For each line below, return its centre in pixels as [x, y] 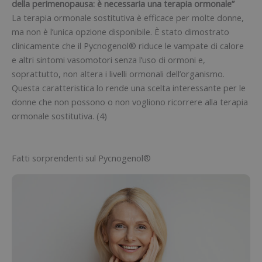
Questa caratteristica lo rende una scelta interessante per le [129, 88]
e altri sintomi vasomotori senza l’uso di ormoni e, [108, 60]
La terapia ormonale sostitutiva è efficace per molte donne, [128, 18]
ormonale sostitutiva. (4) [59, 116]
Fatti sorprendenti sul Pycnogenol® [81, 158]
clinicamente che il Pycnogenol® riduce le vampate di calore [128, 46]
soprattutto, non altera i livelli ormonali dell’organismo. [118, 74]
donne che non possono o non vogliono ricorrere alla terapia [130, 102]
